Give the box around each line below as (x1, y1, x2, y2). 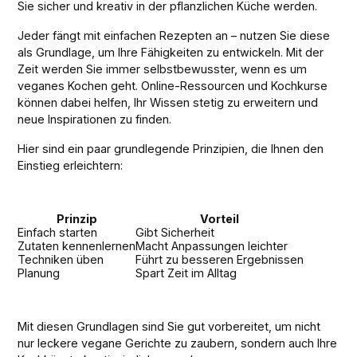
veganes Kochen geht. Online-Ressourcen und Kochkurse (18, 79, 328, 93)
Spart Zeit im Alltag (135, 266, 237, 280)
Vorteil (200, 212, 240, 226)
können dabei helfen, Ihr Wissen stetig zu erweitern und (18, 96, 319, 110)
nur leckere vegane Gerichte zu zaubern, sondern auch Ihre (18, 336, 338, 351)
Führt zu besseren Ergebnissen (135, 253, 304, 267)
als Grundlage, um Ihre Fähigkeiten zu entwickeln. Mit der (18, 45, 324, 60)
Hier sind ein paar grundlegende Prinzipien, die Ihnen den (18, 142, 324, 156)
